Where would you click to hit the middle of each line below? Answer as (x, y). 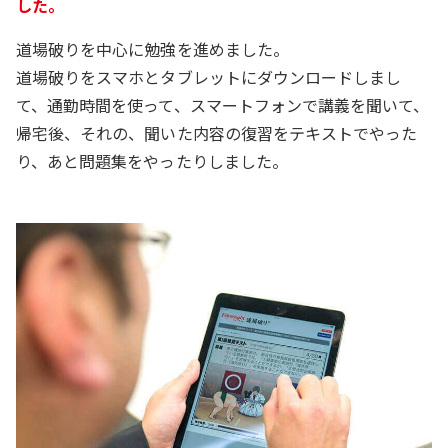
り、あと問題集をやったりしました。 (152, 160)
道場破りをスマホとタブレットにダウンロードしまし (209, 76)
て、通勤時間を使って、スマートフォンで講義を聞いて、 (223, 104)
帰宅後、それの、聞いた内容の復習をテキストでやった (217, 132)
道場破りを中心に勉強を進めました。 (154, 48)
